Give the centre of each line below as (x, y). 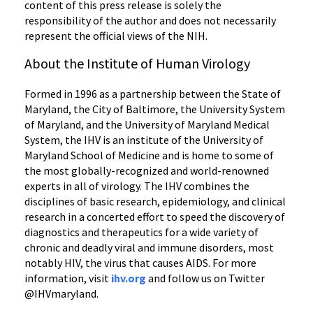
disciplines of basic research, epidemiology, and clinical (155, 201)
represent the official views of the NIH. (116, 35)
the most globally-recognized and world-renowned (147, 170)
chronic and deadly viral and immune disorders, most (149, 247)
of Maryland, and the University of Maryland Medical (147, 124)
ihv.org (129, 278)
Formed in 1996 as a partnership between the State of (153, 93)
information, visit (68, 278)
